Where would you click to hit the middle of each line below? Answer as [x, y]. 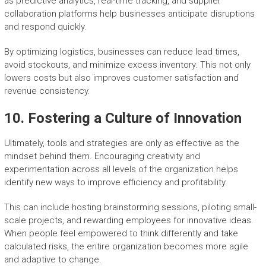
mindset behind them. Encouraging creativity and [102, 156]
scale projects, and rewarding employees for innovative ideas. [129, 221]
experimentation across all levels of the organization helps [121, 170]
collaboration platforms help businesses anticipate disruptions [129, 14]
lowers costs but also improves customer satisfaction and [121, 78]
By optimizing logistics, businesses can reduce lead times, [121, 52]
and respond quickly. [45, 27]
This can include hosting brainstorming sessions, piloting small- [130, 208]
